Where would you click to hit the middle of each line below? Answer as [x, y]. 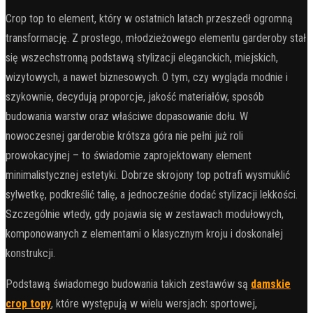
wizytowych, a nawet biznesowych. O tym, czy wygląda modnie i [147, 77]
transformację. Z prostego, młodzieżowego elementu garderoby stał [156, 38]
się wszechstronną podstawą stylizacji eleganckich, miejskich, [142, 57]
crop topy [28, 303]
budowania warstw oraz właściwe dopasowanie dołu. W [127, 116]
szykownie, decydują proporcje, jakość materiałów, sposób [135, 96]
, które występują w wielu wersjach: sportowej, [154, 303]
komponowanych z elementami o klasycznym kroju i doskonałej [144, 233]
